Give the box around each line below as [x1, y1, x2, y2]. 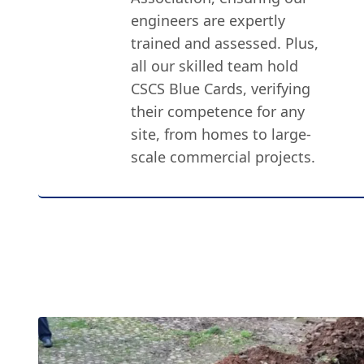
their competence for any [131, 102, 305, 121]
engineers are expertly [131, 11, 286, 30]
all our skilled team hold [131, 56, 299, 76]
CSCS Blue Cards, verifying [131, 79, 311, 98]
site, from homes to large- [131, 124, 312, 144]
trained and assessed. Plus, [131, 33, 319, 53]
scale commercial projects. [131, 147, 316, 167]
